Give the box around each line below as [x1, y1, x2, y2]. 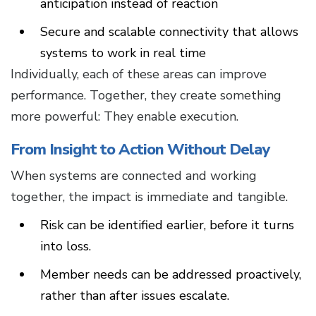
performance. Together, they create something [11, 87, 281, 104]
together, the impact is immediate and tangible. [11, 188, 288, 206]
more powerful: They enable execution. [11, 108, 238, 126]
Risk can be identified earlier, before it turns [40, 217, 294, 234]
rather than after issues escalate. [40, 287, 229, 305]
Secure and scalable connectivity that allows [40, 23, 298, 41]
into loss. [40, 238, 91, 255]
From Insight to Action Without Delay [11, 139, 270, 161]
